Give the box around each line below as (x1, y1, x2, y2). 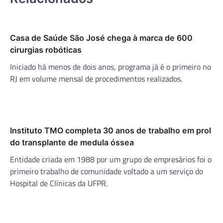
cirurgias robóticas (10, 44, 82, 55)
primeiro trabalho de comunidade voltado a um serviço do (10, 165, 203, 177)
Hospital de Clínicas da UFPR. (10, 177, 108, 189)
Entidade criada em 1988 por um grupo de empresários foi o (10, 153, 212, 165)
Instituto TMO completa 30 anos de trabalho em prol (10, 125, 211, 135)
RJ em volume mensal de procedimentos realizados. (10, 72, 182, 85)
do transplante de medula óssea (10, 137, 134, 147)
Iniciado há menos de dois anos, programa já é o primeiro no (10, 60, 211, 73)
